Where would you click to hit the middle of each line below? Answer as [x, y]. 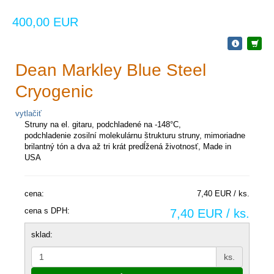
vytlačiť [28, 113]
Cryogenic [54, 91]
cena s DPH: [47, 210]
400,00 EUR [45, 22]
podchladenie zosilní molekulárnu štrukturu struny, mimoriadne [135, 135]
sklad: [42, 234]
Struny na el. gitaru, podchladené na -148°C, [103, 124]
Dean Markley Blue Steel [111, 70]
